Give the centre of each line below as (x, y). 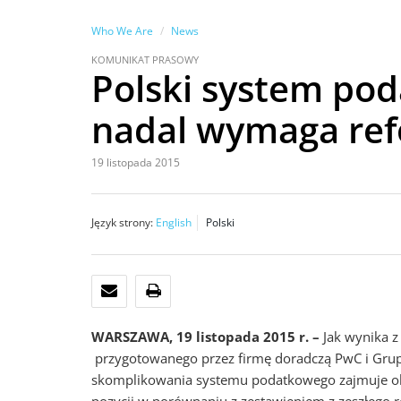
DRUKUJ (188, 290)
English (174, 222)
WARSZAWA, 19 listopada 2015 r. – (207, 337)
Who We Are (122, 31)
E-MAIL (142, 290)
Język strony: (122, 222)
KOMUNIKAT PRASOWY (145, 60)
